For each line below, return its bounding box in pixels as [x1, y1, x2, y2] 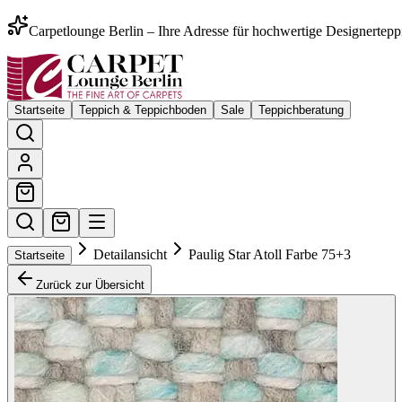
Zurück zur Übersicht [36, 278, 144, 292]
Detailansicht [93, 247, 167, 262]
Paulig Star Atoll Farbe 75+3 [188, 247, 351, 262]
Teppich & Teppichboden [79, 103, 206, 117]
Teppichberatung [258, 103, 344, 117]
